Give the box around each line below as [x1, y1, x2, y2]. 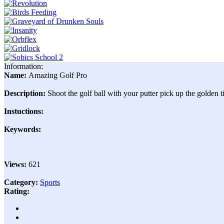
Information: [4, 62, 43, 70]
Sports [40, 178, 60, 186]
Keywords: [4, 125, 41, 133]
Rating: [4, 187, 29, 195]
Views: [4, 160, 28, 168]
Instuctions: [4, 107, 43, 115]
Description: [4, 89, 47, 97]
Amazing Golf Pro [28, 71, 87, 79]
